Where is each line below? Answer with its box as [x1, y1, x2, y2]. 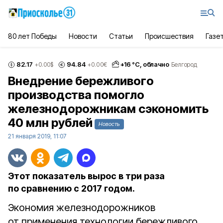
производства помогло [8, 88, 144, 102]
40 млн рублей [8, 115, 93, 130]
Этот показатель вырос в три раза [8, 171, 165, 181]
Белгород [171, 60, 197, 68]
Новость [99, 120, 120, 127]
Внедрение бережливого [8, 74, 154, 88]
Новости [69, 32, 97, 40]
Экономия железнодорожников [8, 202, 155, 214]
